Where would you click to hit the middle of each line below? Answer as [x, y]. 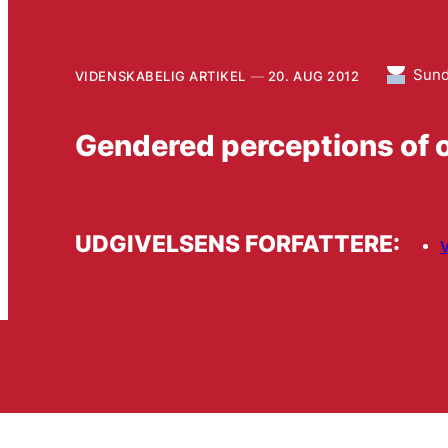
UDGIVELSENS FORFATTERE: [237, 244]
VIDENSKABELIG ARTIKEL [160, 75]
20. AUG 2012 [313, 75]
